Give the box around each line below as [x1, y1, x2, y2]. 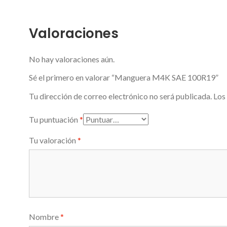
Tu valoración [29, 135, 78, 145]
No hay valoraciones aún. [29, 54, 115, 64]
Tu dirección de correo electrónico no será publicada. [29, 91, 212, 101]
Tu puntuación [29, 114, 80, 124]
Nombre [29, 211, 60, 221]
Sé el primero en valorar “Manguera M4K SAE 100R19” [29, 72, 218, 82]
